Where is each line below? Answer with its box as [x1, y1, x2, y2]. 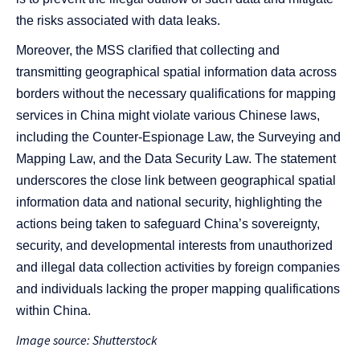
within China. [16, 304, 91, 318]
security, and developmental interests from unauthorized [16, 239, 333, 253]
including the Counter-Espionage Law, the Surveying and [16, 130, 341, 145]
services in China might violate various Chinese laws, [16, 108, 320, 123]
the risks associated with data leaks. [16, 14, 220, 28]
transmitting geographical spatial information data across [16, 65, 337, 80]
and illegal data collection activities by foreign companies [16, 260, 340, 275]
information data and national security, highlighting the [16, 195, 322, 210]
